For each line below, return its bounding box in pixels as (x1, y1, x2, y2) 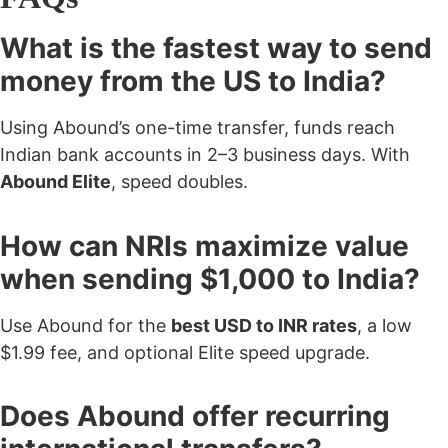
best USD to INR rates (171, 314, 357, 336)
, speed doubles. (111, 171, 248, 193)
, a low (357, 314, 412, 336)
